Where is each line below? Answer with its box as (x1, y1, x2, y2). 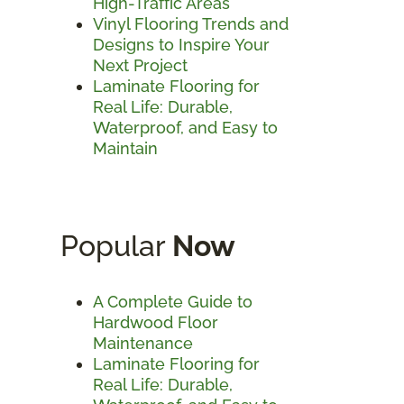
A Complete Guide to (93, 291, 252, 311)
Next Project (93, 55, 188, 75)
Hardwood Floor (93, 312, 218, 332)
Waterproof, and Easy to (93, 117, 278, 137)
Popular (60, 228, 172, 262)
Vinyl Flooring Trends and (93, 14, 289, 33)
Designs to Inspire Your (93, 34, 270, 54)
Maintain (93, 138, 158, 158)
